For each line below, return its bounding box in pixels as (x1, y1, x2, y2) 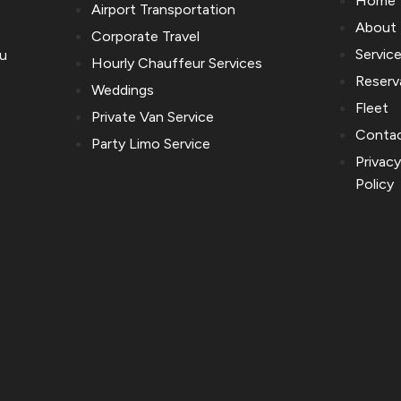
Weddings (91, 81, 155, 99)
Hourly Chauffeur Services (91, 55, 263, 73)
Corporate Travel (91, 28, 200, 46)
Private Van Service (91, 108, 215, 126)
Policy (355, 175, 395, 193)
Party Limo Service (91, 135, 211, 153)
